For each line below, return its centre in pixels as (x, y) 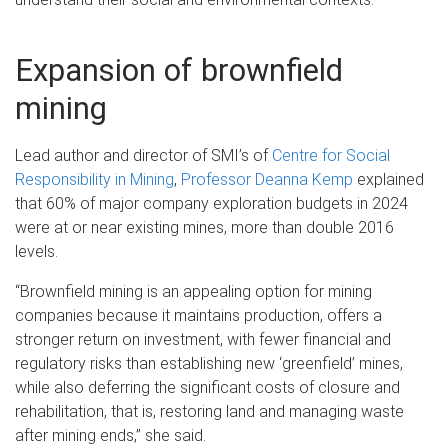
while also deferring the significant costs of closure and (207, 387)
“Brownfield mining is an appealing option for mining (193, 291)
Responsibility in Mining (94, 179)
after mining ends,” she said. (110, 435)
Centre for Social (331, 155)
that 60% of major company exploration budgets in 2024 (211, 203)
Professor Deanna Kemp (267, 179)
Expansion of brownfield (179, 70)
